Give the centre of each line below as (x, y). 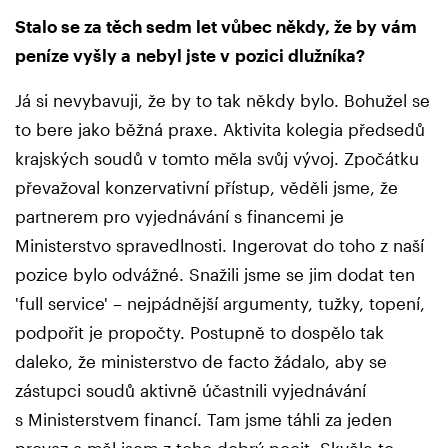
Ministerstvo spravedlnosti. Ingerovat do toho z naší (219, 244)
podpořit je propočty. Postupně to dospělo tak (199, 331)
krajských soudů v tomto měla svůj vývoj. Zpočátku (217, 157)
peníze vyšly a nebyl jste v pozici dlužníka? (190, 54)
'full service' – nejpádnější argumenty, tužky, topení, (220, 302)
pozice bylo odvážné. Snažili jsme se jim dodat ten (215, 273)
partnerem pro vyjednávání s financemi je (179, 215)
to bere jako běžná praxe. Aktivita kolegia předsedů (220, 128)
